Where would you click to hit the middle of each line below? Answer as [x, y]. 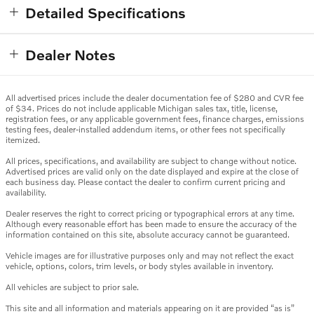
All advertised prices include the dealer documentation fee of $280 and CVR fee [155, 98]
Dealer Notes [70, 55]
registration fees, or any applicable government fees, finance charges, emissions [155, 119]
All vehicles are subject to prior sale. [72, 287]
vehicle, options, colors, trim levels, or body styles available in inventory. [139, 266]
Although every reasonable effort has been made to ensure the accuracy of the [151, 224]
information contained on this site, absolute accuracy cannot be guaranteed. [148, 235]
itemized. [23, 140]
